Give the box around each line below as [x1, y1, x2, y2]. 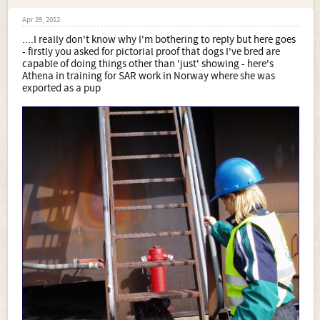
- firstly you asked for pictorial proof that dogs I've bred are [22, 45, 280, 59]
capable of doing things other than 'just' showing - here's [22, 57, 274, 71]
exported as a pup [22, 81, 101, 96]
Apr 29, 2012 [22, 15, 60, 26]
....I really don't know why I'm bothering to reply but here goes [22, 33, 296, 47]
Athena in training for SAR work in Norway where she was [22, 69, 275, 84]
